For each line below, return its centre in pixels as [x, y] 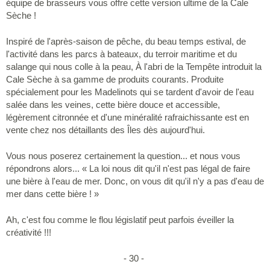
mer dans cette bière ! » [52, 194]
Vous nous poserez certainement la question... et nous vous [123, 156]
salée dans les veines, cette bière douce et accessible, [113, 105]
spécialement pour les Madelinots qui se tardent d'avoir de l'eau [130, 92]
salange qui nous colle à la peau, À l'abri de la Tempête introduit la [134, 67]
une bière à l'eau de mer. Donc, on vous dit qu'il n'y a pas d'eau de [135, 181]
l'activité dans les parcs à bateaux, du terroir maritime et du [121, 54]
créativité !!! [29, 233]
